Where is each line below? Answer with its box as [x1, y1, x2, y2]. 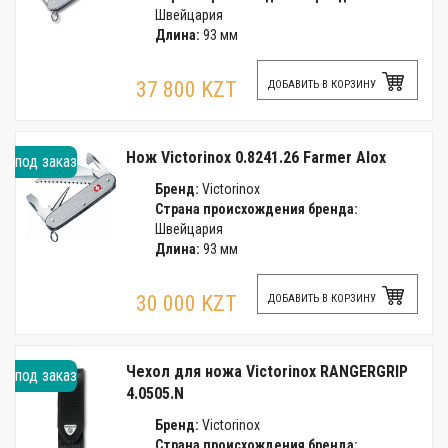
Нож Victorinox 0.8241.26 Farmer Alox [126, 148, 386, 167]
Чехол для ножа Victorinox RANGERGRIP [126, 362, 408, 381]
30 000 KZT [136, 291, 237, 316]
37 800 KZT [136, 77, 237, 102]
